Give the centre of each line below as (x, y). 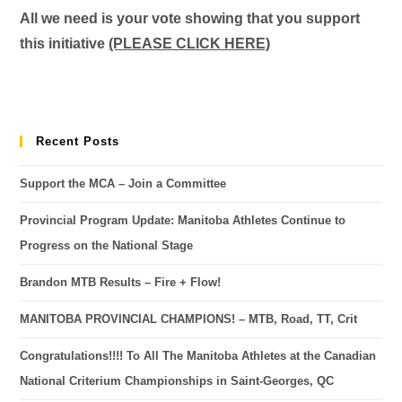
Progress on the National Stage (107, 245)
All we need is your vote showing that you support (190, 18)
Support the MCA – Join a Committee (123, 184)
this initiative (65, 44)
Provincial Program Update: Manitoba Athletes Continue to (183, 220)
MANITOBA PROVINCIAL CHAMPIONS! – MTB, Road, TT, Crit (189, 319)
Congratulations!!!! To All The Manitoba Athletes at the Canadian (198, 356)
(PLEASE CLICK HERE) (190, 44)
